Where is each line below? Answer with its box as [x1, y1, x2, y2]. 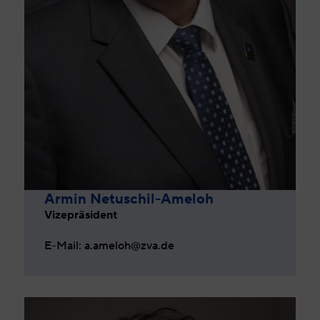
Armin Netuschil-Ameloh [44, 188, 214, 210]
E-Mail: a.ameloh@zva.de [44, 237, 175, 254]
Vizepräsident [44, 206, 118, 224]
